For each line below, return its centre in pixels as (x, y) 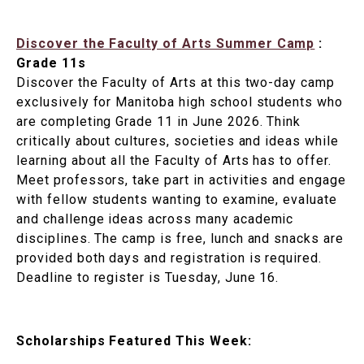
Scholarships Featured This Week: (134, 341)
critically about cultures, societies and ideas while (178, 141)
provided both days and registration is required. (169, 258)
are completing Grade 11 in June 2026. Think (159, 122)
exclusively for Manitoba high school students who (180, 102)
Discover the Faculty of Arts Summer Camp (166, 44)
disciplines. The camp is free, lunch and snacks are (180, 239)
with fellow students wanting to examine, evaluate (177, 200)
